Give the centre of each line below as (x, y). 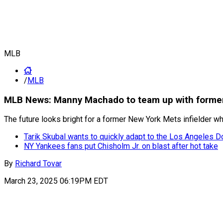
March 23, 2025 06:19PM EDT (56, 181)
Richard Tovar (38, 164)
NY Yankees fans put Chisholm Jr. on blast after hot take (121, 146)
